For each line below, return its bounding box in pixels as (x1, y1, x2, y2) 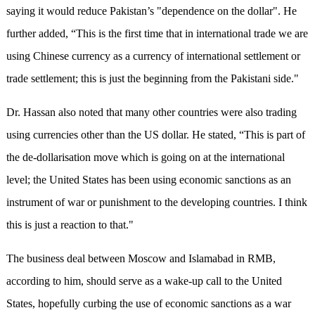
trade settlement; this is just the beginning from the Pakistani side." (6, 72, 299, 85)
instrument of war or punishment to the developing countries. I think (6, 196, 307, 209)
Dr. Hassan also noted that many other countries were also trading (6, 106, 297, 119)
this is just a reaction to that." (6, 219, 134, 231)
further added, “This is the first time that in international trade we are (6, 27, 308, 40)
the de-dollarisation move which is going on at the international (6, 151, 285, 164)
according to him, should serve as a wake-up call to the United (6, 275, 282, 288)
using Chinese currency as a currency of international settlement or (6, 50, 300, 63)
